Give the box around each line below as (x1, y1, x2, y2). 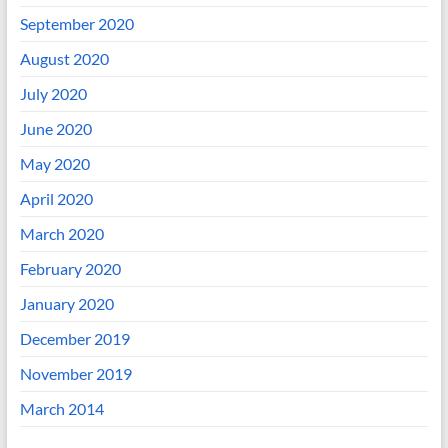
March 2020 (19, 224, 104, 244)
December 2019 (19, 329, 130, 349)
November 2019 (19, 364, 132, 384)
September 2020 (19, 14, 134, 34)
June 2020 (19, 119, 92, 139)
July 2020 (19, 84, 87, 104)
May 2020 (19, 154, 90, 174)
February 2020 (19, 259, 121, 279)
